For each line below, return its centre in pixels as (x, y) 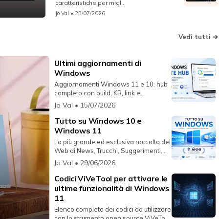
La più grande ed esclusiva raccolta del (113, 142)
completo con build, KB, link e (98, 93)
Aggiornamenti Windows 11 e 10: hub (111, 84)
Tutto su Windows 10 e (98, 121)
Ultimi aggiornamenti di (98, 63)
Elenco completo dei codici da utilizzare (113, 209)
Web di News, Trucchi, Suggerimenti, (109, 151)
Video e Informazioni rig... (92, 160)
